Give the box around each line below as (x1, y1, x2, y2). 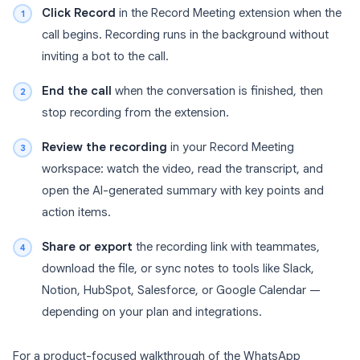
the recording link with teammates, (133, 239, 320, 255)
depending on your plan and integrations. (42, 305, 262, 320)
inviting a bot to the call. (42, 49, 169, 64)
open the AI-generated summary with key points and (42, 183, 324, 198)
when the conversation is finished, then (112, 84, 323, 99)
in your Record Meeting (167, 140, 294, 155)
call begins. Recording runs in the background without (42, 27, 329, 43)
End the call (42, 84, 112, 99)
